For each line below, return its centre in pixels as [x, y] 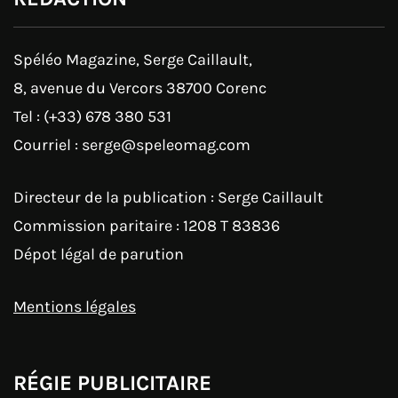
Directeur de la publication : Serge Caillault [168, 197]
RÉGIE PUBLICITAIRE [112, 382]
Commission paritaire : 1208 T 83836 [147, 225]
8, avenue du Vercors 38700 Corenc [140, 88]
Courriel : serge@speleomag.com [132, 144]
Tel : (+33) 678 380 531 [92, 116]
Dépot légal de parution [99, 254]
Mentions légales [75, 306]
